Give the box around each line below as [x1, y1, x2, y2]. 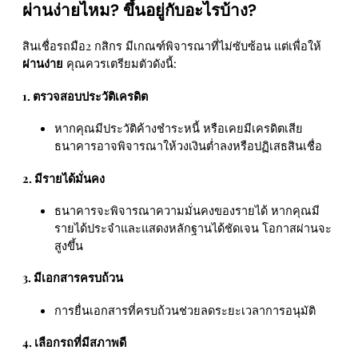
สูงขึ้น [54, 237, 83, 253]
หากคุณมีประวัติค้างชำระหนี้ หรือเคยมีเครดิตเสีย [54, 120, 303, 137]
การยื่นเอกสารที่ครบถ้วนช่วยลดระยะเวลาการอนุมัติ [54, 301, 316, 318]
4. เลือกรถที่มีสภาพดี [22, 334, 126, 351]
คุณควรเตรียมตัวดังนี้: [63, 55, 177, 72]
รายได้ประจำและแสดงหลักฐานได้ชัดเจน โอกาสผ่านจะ [54, 219, 332, 236]
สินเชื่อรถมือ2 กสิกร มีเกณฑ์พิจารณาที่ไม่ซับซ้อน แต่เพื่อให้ [22, 38, 321, 54]
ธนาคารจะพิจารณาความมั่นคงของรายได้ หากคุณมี [54, 201, 320, 218]
